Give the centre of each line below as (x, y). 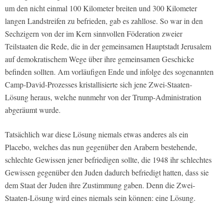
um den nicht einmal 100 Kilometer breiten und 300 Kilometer (101, 8)
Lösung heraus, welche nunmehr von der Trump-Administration (103, 97)
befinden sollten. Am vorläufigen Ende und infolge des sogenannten (109, 72)
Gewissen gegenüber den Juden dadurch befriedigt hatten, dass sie (107, 173)
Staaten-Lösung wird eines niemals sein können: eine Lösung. (100, 198)
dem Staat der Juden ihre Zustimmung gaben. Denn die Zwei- (100, 185)
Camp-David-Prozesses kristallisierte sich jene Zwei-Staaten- (99, 85)
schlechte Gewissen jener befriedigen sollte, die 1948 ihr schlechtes (108, 160)
